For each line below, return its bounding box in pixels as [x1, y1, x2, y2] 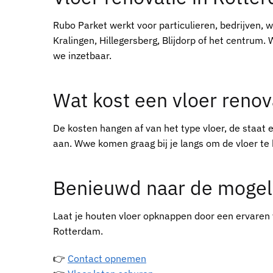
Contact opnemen [68, 252, 146, 264]
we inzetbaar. [53, 49, 112, 62]
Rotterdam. [53, 225, 103, 238]
